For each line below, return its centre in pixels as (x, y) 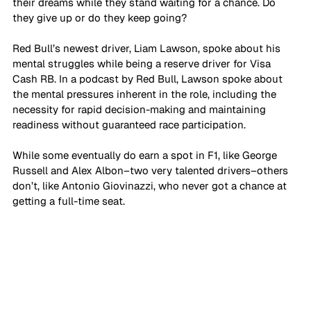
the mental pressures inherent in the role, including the (146, 94)
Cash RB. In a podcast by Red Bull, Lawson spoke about (149, 78)
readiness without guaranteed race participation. (129, 124)
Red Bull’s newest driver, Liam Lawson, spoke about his (148, 48)
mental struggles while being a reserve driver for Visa (143, 63)
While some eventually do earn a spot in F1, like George (146, 155)
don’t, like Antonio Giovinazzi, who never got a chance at (151, 185)
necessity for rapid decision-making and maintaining (141, 109)
